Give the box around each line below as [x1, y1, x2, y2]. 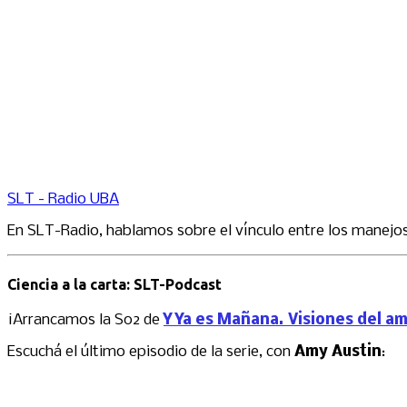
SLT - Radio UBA [7, 191, 119, 209]
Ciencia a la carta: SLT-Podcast [7, 275, 222, 293]
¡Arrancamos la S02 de [7, 311, 164, 329]
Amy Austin [294, 342, 382, 361]
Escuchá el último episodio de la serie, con [7, 342, 294, 361]
